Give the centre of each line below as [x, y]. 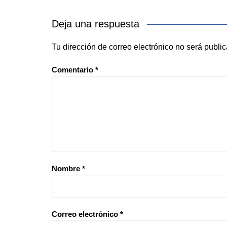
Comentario [73, 69]
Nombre [67, 168]
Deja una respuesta [96, 24]
